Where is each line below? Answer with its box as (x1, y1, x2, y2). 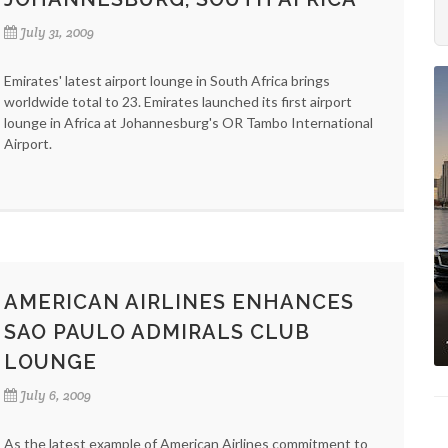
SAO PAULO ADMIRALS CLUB (4, 320, 310, 344)
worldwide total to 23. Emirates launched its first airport (4, 93, 352, 110)
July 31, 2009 (20, 24, 94, 41)
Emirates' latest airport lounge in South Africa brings (4, 72, 330, 89)
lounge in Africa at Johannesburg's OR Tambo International (4, 114, 373, 131)
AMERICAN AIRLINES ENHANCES (4, 290, 354, 314)
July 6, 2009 (20, 387, 91, 404)
